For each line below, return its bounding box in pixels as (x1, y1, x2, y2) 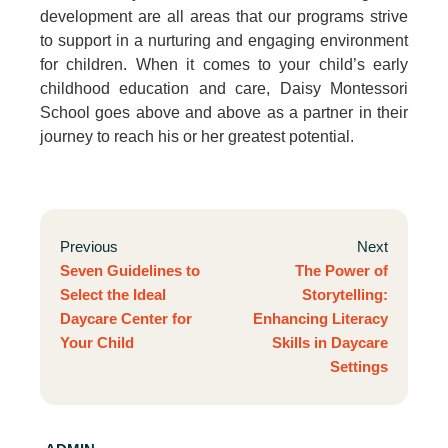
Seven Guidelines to (60, 262, 200, 280)
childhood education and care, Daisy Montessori (40, 80, 408, 98)
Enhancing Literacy (253, 310, 388, 328)
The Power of (295, 262, 388, 280)
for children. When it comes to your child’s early (40, 56, 408, 74)
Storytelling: (302, 286, 388, 304)
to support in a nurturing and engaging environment (40, 32, 408, 50)
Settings (330, 358, 388, 376)
